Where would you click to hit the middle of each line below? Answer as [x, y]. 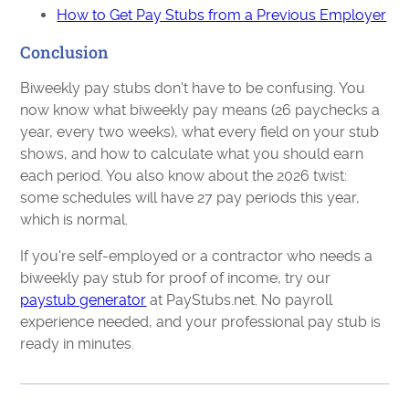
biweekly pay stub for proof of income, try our [176, 278]
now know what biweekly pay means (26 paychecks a [200, 110]
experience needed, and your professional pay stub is [201, 321]
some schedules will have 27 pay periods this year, [190, 197]
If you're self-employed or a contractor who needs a [197, 256]
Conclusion [65, 52]
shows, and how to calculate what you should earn [192, 153]
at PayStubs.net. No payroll [240, 299]
